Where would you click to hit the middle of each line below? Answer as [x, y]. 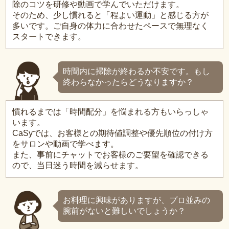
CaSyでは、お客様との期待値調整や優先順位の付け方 [113, 133]
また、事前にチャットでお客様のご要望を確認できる [111, 155]
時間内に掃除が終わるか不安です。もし [137, 72]
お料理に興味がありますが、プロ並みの [137, 200]
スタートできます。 [49, 37]
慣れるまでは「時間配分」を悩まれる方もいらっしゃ [111, 112]
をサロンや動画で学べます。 [66, 144]
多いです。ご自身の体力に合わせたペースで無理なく [111, 26]
